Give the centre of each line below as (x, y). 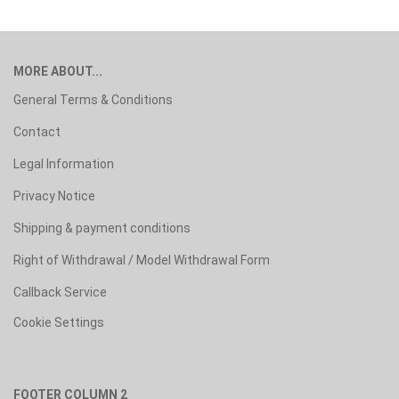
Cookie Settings (59, 323)
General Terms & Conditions (93, 100)
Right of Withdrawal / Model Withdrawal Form (142, 261)
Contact (37, 132)
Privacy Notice (54, 196)
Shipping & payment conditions (102, 228)
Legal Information (64, 164)
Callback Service (60, 293)
